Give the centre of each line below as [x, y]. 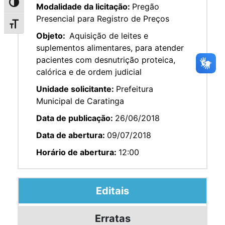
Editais [113, 191]
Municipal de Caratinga [80, 101]
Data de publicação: [76, 118]
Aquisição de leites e [109, 35]
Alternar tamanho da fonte [54, 26]
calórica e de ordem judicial [89, 72]
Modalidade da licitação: [84, 6]
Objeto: [52, 35]
